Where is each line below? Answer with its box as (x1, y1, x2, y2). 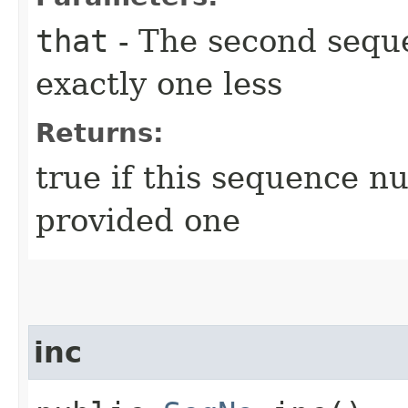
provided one (36, 201, 240, 239)
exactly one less (36, 65, 282, 102)
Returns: (36, 117, 164, 148)
